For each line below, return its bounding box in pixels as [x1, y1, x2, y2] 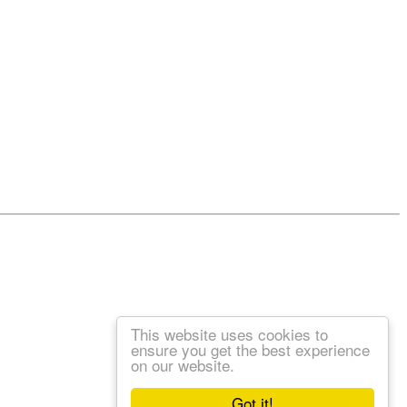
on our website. [131, 353, 234, 376]
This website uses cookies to [131, 323, 328, 345]
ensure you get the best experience [131, 338, 370, 361]
